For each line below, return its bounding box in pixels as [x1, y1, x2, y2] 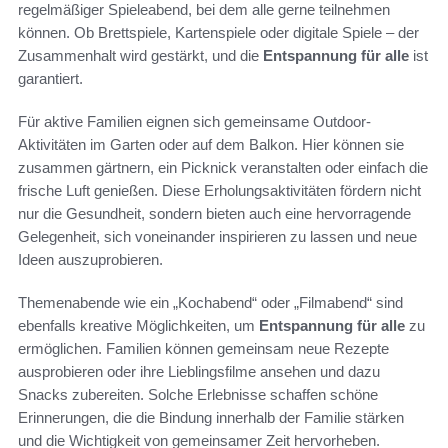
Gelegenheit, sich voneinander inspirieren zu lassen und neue [18, 227, 417, 245]
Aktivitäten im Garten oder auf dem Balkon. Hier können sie [18, 135, 404, 153]
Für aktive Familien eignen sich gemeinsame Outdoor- [18, 112, 371, 130]
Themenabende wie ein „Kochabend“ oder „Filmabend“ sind [18, 293, 403, 311]
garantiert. [18, 69, 83, 87]
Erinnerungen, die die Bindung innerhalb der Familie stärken [18, 408, 404, 426]
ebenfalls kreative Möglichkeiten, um [18, 316, 259, 334]
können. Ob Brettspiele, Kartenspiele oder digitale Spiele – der [18, 23, 419, 41]
